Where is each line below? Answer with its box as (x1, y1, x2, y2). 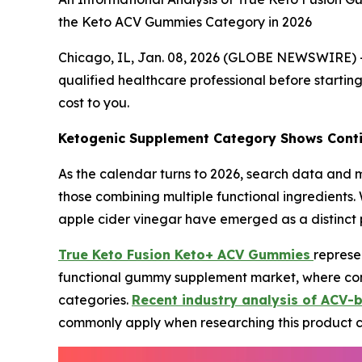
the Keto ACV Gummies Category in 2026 (58, 13, 312, 30)
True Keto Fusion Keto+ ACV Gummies (58, 246, 310, 263)
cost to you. (58, 94, 129, 111)
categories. (58, 291, 132, 308)
